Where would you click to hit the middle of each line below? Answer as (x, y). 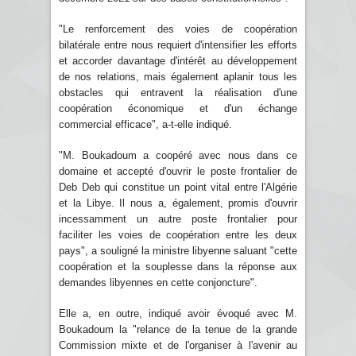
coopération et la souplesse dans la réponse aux (178, 266)
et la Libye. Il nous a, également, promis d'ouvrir (178, 203)
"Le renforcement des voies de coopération (178, 29)
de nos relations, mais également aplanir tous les (178, 76)
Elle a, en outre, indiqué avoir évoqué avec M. (178, 313)
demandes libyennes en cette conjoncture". (158, 282)
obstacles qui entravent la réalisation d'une (178, 92)
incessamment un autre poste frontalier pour (178, 219)
